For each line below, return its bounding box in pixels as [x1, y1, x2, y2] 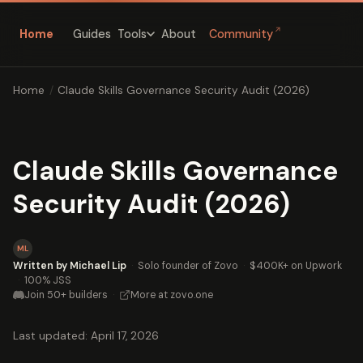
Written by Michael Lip [13, 258, 126, 272]
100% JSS [24, 273, 71, 287]
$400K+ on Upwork [250, 258, 342, 272]
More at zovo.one [130, 288, 213, 301]
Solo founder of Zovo [138, 258, 238, 272]
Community [209, 27, 273, 42]
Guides [73, 26, 111, 41]
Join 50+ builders [24, 288, 108, 301]
